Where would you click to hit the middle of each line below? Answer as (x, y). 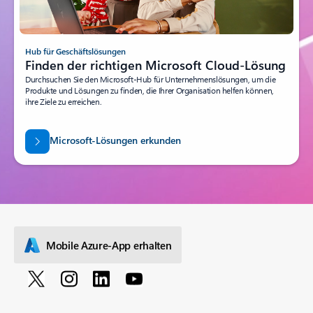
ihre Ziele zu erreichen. (64, 101)
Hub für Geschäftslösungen (75, 51)
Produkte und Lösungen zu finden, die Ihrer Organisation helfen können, (150, 90)
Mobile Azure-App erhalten (109, 245)
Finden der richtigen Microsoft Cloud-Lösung (155, 65)
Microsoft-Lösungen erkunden (115, 140)
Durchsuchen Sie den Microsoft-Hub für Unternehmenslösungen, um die (151, 79)
